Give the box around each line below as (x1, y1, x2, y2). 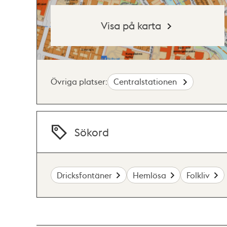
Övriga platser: (51, 76, 107, 87)
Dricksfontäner (57, 169, 112, 180)
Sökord (74, 125, 109, 139)
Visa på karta (101, 19, 162, 32)
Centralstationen (113, 76, 179, 87)
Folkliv (186, 169, 210, 180)
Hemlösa (132, 169, 166, 180)
